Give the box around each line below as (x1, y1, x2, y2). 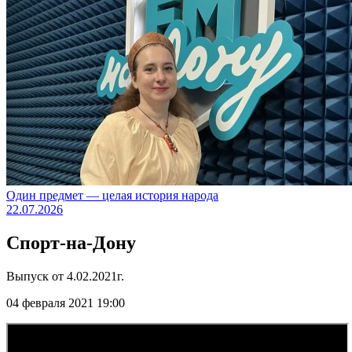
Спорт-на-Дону (6, 233, 136, 254)
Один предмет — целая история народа (6, 189, 218, 203)
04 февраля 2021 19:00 (6, 296, 125, 310)
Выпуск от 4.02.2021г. (6, 269, 124, 284)
